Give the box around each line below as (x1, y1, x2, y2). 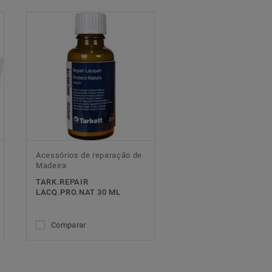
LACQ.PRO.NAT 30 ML (36, 188, 121, 197)
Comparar (51, 220, 86, 230)
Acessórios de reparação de (36, 151, 142, 160)
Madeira (36, 161, 67, 171)
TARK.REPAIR (36, 177, 89, 187)
